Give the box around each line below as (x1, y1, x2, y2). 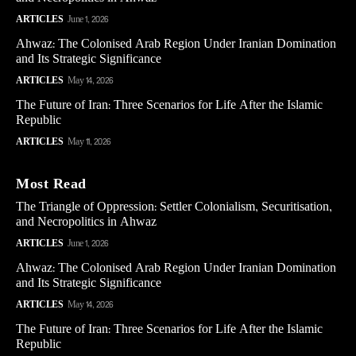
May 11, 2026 (67, 133, 111, 150)
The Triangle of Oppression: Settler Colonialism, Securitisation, (16, 196, 332, 219)
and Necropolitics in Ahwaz (16, 211, 157, 234)
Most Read (16, 172, 87, 197)
